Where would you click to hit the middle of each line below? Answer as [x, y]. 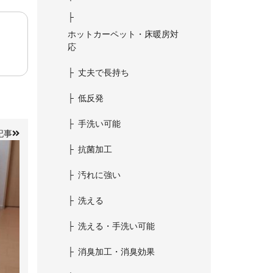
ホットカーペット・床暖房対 [123, 34]
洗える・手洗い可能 [116, 226]
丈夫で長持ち [104, 73]
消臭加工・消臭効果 [116, 252]
